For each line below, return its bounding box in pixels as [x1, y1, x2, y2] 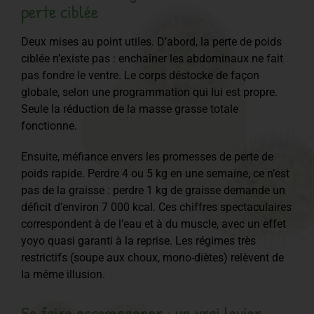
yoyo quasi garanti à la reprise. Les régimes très [21, 233, 256, 247]
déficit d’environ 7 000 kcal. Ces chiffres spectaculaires [21, 200, 292, 214]
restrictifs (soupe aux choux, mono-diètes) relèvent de [21, 250, 284, 264]
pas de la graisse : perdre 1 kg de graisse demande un [21, 183, 285, 197]
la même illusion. [21, 267, 105, 281]
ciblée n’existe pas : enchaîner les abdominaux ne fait [21, 51, 283, 65]
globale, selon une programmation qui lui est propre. [21, 85, 278, 99]
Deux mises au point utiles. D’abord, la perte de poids [21, 34, 282, 48]
